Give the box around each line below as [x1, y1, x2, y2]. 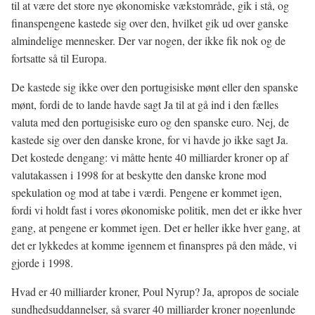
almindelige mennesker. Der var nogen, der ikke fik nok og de [11, 33, 285, 48]
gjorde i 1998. [11, 255, 73, 270]
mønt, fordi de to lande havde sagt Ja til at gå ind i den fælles [11, 97, 278, 112]
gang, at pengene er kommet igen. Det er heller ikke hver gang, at [11, 220, 300, 235]
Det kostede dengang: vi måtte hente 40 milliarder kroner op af [11, 150, 288, 165]
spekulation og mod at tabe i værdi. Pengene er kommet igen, [11, 185, 282, 200]
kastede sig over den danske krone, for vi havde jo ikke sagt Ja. [11, 132, 288, 147]
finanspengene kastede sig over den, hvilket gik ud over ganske [11, 15, 288, 30]
